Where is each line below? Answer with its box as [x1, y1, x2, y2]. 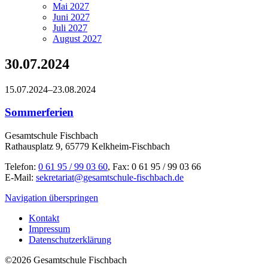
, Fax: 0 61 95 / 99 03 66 [108, 162, 201, 172]
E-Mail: [5, 172, 36, 183]
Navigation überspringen [5, 193, 98, 203]
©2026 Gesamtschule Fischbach [5, 255, 127, 266]
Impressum [29, 224, 70, 234]
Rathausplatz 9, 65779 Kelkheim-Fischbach [5, 141, 170, 152]
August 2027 [53, 33, 102, 44]
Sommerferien [5, 106, 74, 119]
